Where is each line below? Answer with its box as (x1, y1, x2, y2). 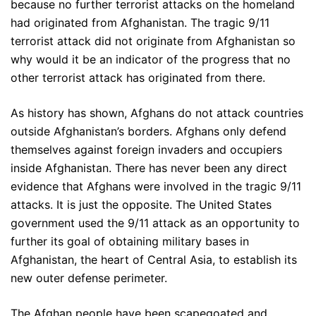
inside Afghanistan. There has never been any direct (11, 161, 287, 176)
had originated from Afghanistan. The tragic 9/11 (11, 16, 269, 30)
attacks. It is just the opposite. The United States (11, 197, 272, 212)
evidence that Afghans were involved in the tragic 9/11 (11, 179, 301, 194)
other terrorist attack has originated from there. (11, 71, 265, 85)
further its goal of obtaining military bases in (11, 234, 249, 249)
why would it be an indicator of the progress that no (11, 52, 291, 67)
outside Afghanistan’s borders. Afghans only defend (11, 124, 286, 139)
